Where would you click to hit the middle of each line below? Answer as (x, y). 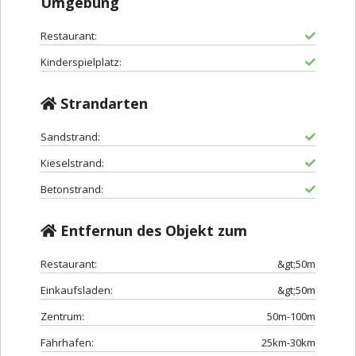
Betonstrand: (72, 190)
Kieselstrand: (72, 163)
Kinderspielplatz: (81, 62)
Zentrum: (62, 317)
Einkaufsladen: (77, 290)
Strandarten (102, 104)
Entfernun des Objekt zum (152, 231)
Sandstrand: (70, 137)
